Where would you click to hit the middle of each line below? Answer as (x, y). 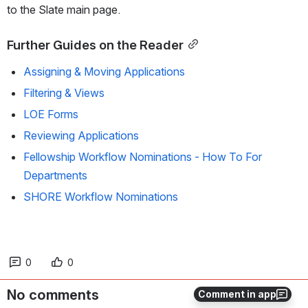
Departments (55, 176)
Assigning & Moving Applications (104, 72)
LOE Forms (51, 114)
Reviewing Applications (81, 136)
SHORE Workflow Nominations (101, 197)
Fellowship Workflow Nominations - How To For (143, 157)
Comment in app (237, 294)
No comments (53, 295)
